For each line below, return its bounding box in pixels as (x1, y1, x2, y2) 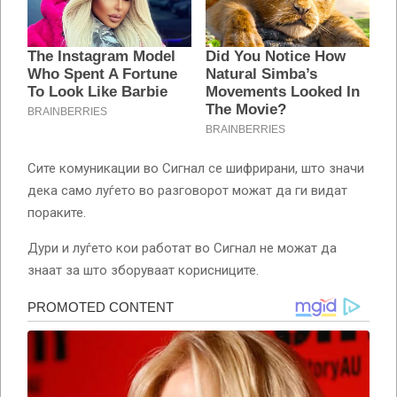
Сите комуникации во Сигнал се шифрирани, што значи (27, 160, 364, 176)
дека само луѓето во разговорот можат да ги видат (27, 182, 347, 198)
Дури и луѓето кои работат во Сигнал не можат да (27, 239, 337, 256)
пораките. (27, 204, 86, 221)
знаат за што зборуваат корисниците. (27, 261, 259, 278)
